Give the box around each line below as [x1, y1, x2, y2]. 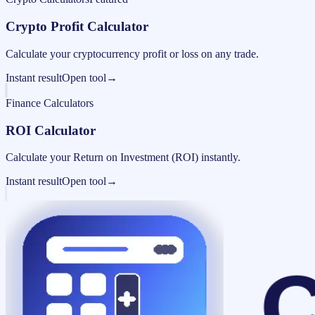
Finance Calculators [6, 96, 94, 109]
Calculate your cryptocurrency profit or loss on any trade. [6, 47, 259, 60]
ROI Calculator [6, 122, 96, 138]
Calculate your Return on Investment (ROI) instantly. [6, 151, 240, 164]
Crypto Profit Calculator [6, 19, 148, 34]
